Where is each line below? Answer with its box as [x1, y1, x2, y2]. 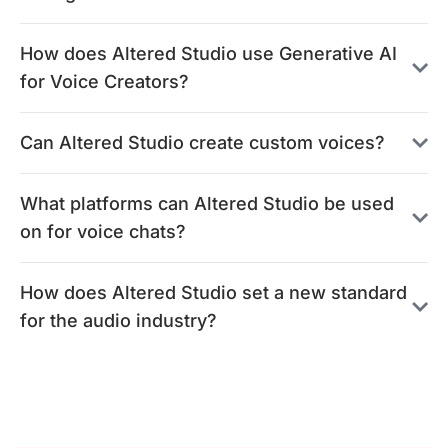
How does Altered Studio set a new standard [20, 282, 407, 303]
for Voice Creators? [20, 71, 189, 92]
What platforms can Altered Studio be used [20, 193, 394, 214]
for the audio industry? [20, 310, 217, 331]
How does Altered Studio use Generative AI [20, 43, 397, 64]
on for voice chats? [20, 221, 186, 242]
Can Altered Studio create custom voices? [20, 132, 385, 153]
